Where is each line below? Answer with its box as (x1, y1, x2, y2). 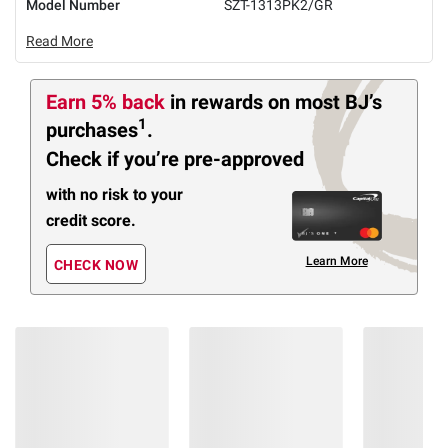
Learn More (305, 253, 368, 268)
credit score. (46, 210, 136, 230)
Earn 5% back (46, 89, 170, 114)
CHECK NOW (53, 257, 139, 274)
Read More (26, 32, 93, 49)
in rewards (170, 89, 268, 114)
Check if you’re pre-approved (46, 147, 304, 172)
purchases (46, 117, 138, 142)
